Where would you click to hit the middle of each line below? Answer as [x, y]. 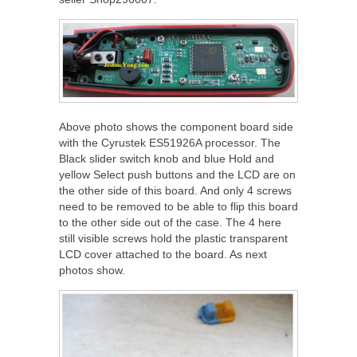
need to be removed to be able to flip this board [178, 206]
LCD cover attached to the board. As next [163, 254]
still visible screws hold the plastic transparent [173, 238]
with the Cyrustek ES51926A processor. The [170, 142]
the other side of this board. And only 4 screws [175, 190]
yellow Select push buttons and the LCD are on [177, 174]
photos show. [92, 270]
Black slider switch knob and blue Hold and [167, 158]
